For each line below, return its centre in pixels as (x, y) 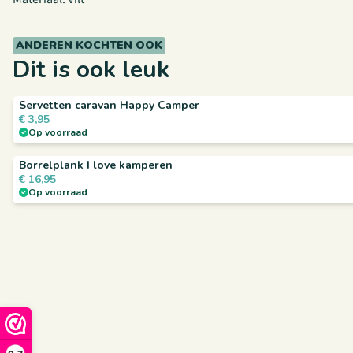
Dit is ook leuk (91, 70)
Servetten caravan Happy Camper (109, 105)
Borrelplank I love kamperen (96, 165)
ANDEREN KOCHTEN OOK (89, 45)
